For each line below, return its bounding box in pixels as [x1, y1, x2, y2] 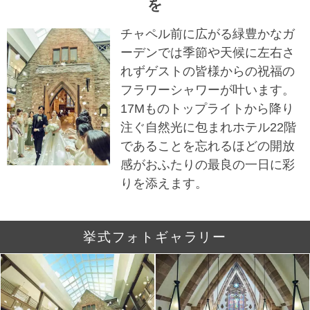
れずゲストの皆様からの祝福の [120, 64, 295, 78]
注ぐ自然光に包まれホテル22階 [120, 120, 296, 134]
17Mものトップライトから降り [120, 101, 294, 116]
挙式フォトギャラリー [82, 229, 228, 244]
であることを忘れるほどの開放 [120, 138, 295, 153]
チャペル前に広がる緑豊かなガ [120, 26, 295, 41]
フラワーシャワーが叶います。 [120, 82, 295, 97]
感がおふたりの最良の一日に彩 [120, 157, 295, 172]
